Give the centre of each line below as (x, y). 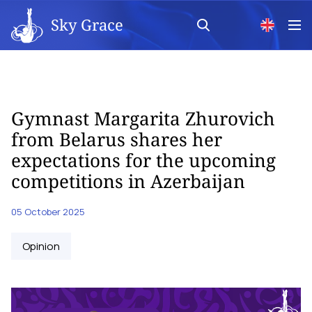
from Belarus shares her (117, 139)
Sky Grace (87, 24)
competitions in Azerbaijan (128, 181)
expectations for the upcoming (143, 160)
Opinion (41, 246)
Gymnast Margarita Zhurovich (143, 118)
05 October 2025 (48, 212)
